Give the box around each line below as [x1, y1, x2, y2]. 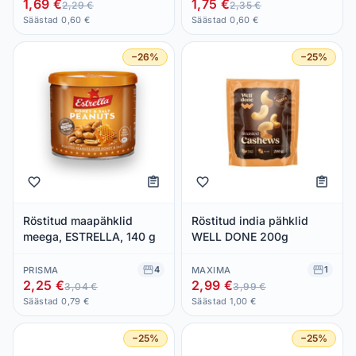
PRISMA [23, 264, 59, 276]
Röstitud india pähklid [192, 213, 308, 227]
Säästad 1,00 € [192, 296, 257, 307]
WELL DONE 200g [192, 229, 288, 243]
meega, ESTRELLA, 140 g [23, 229, 156, 243]
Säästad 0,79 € [23, 296, 90, 307]
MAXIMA [192, 264, 231, 276]
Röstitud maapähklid [23, 213, 133, 227]
